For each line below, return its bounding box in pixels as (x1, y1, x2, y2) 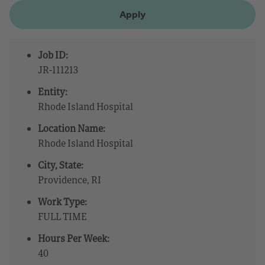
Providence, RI (38, 173, 101, 186)
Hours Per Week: (38, 231, 109, 245)
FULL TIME (38, 209, 87, 223)
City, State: (38, 158, 83, 172)
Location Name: (38, 121, 105, 135)
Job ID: (38, 48, 68, 62)
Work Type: (38, 195, 87, 208)
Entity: (38, 85, 67, 98)
